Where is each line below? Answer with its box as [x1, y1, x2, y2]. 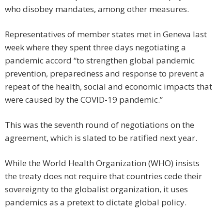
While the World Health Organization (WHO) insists [5, 157, 200, 169]
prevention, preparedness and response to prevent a [5, 68, 204, 79]
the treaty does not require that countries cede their [5, 170, 202, 182]
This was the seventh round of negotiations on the [5, 119, 194, 131]
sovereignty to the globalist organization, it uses [5, 184, 188, 195]
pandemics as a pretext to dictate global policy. [5, 197, 186, 208]
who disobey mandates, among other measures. [5, 3, 189, 15]
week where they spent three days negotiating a [5, 42, 186, 53]
